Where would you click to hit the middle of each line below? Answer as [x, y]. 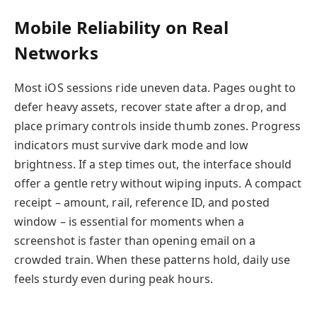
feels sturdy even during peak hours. [114, 279]
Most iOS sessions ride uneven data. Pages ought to [155, 88]
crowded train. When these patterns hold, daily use [152, 260]
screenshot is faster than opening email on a [135, 241]
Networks [56, 53]
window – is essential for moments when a [129, 222]
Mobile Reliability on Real [122, 28]
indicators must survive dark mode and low [132, 145]
